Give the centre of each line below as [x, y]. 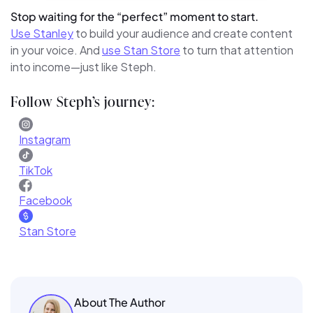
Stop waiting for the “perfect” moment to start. [134, 17]
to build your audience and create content [183, 34]
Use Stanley [42, 34]
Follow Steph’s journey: [83, 101]
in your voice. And [56, 50]
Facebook [45, 201]
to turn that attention [237, 50]
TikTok [36, 170]
